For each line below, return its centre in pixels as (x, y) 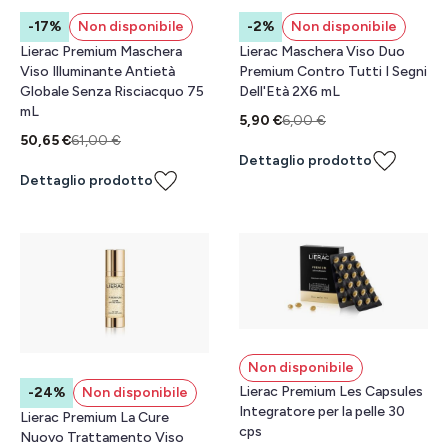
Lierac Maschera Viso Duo (322, 51)
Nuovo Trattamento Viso (102, 437)
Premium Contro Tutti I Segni (333, 71)
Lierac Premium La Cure (94, 417)
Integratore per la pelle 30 (322, 412)
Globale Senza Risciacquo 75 (112, 91)
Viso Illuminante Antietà (97, 71)
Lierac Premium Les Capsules (331, 392)
